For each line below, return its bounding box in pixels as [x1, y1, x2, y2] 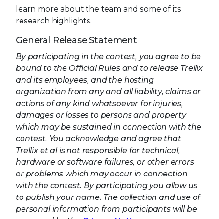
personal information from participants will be [16, 204, 197, 214]
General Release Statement [16, 34, 137, 45]
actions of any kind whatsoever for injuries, [16, 98, 183, 108]
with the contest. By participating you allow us [16, 180, 197, 190]
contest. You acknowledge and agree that [16, 133, 181, 143]
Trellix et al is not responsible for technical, [16, 145, 180, 155]
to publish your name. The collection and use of [16, 192, 200, 202]
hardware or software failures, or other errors [16, 157, 194, 167]
